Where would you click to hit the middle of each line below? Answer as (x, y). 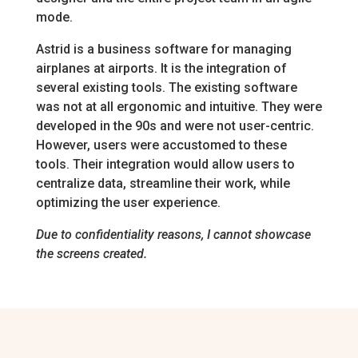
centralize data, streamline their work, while (163, 184)
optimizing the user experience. (128, 203)
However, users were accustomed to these (161, 145)
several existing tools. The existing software (166, 88)
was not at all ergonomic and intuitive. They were (179, 107)
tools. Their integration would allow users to (165, 165)
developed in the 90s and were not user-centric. (175, 126)
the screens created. (91, 254)
